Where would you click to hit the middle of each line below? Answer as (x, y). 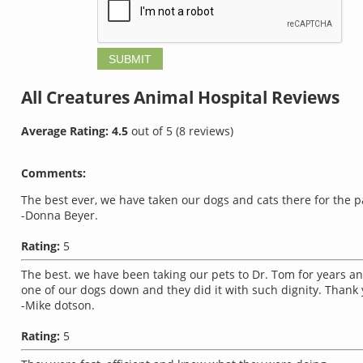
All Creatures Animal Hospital (146, 98)
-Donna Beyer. (60, 215)
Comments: (53, 173)
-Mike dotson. (58, 305)
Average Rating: (66, 130)
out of (149, 130)
